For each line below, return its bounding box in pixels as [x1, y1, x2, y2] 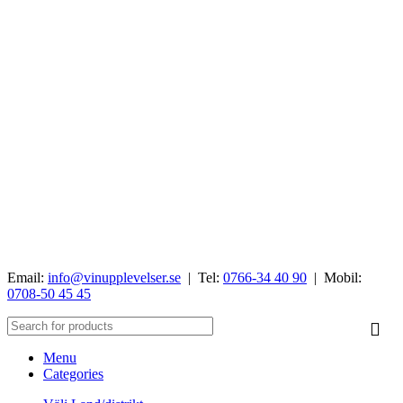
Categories [43, 366, 103, 382]
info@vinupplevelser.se [48, 270, 181, 286]
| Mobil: [307, 270, 362, 286]
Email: [7, 270, 48, 286]
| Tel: [181, 270, 223, 286]
